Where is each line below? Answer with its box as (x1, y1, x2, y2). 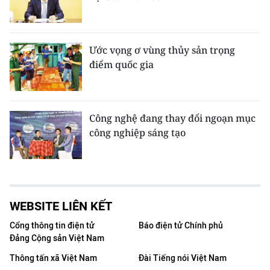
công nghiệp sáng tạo (89, 126, 186, 139)
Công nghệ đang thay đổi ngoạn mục (89, 111, 256, 125)
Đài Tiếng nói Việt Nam (139, 253, 227, 263)
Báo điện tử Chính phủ (139, 221, 223, 231)
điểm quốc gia (89, 58, 154, 71)
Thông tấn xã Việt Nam (10, 253, 97, 263)
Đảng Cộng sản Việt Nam (10, 233, 104, 243)
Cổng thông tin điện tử (10, 221, 95, 231)
